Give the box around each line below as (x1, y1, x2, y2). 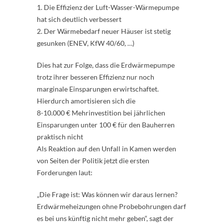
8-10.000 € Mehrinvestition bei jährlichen (37, 109, 165, 117)
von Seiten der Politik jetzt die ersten (37, 156, 149, 165)
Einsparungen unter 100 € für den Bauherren (37, 120, 175, 129)
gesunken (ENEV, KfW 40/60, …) (37, 39, 134, 47)
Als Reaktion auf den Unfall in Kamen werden (37, 144, 176, 153)
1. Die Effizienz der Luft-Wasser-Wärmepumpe (37, 3, 179, 11)
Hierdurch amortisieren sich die (37, 97, 135, 105)
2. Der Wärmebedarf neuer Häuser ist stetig (37, 27, 171, 35)
